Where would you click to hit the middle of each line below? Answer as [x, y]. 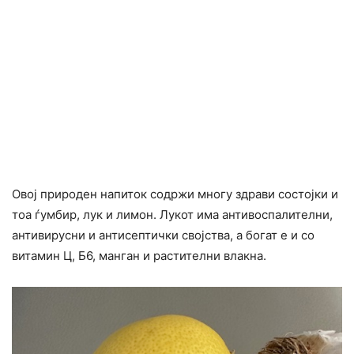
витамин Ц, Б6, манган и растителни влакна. [139, 255]
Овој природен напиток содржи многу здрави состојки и [175, 194]
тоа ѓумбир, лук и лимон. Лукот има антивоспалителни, [172, 214]
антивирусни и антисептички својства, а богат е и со [163, 235]
